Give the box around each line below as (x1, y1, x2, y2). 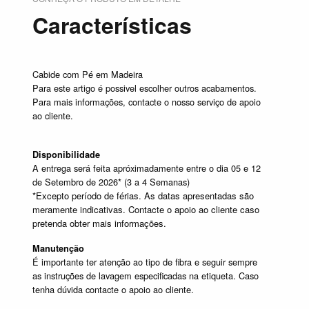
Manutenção (32, 242, 84, 255)
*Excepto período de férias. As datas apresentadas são (32, 189, 254, 203)
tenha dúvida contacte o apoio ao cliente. (32, 283, 194, 297)
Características (32, 9, 192, 41)
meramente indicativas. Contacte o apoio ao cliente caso (32, 203, 259, 217)
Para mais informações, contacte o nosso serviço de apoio (32, 95, 261, 109)
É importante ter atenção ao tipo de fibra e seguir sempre (32, 255, 257, 269)
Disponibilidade (32, 148, 100, 161)
